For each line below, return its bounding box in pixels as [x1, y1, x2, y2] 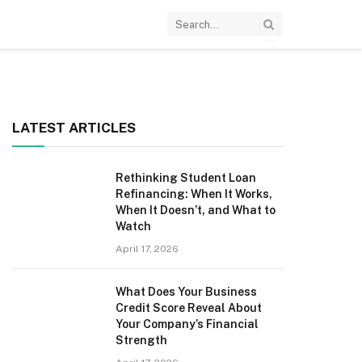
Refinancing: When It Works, [116, 187, 272, 200]
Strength [116, 334, 167, 347]
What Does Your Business [116, 285, 257, 298]
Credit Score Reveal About [116, 301, 262, 314]
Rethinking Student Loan [116, 171, 256, 184]
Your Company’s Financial [116, 318, 259, 330]
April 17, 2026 [116, 243, 179, 255]
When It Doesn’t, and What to [116, 204, 276, 217]
